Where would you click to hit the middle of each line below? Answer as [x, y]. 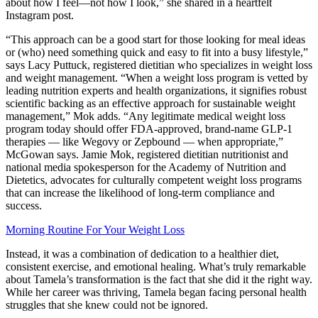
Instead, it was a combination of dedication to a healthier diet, [142, 254]
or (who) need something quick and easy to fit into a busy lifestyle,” [157, 53]
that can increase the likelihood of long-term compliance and [140, 193]
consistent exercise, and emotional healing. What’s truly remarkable [156, 267]
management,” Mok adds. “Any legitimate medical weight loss [146, 116]
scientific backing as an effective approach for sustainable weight [150, 104]
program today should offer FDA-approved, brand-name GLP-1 [149, 129]
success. [24, 206]
